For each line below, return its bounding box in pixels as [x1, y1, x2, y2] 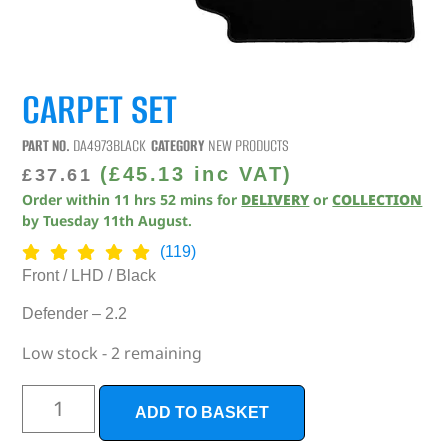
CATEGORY [151, 134, 206, 156]
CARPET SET [22, 81, 178, 137]
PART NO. [22, 134, 74, 156]
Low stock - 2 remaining [22, 341, 203, 364]
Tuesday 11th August [43, 210, 189, 230]
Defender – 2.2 [22, 305, 128, 323]
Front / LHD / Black [22, 266, 157, 284]
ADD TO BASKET [135, 403, 269, 421]
